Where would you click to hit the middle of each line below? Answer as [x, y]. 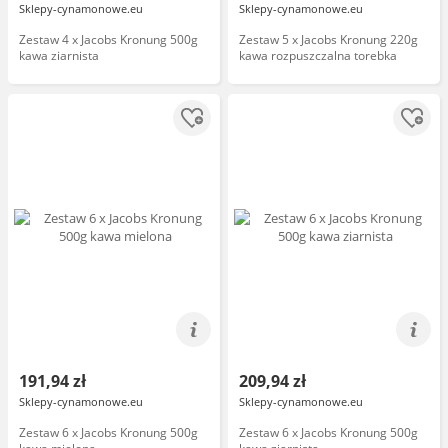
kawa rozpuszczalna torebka [318, 55]
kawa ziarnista [59, 55]
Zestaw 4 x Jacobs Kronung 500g [108, 39]
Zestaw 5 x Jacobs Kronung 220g [328, 39]
